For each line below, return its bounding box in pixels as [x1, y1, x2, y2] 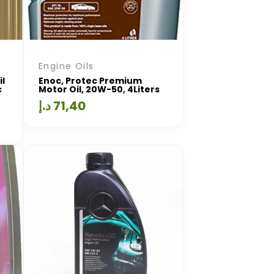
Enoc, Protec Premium [39, 75, 142, 87]
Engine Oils [39, 60, 94, 72]
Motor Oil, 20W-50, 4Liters [39, 83, 160, 95]
